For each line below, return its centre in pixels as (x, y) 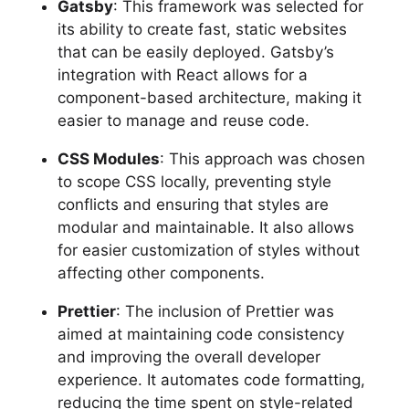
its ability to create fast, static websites (202, 29)
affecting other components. (161, 273)
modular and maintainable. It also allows (205, 227)
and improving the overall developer (189, 357)
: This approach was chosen (262, 158)
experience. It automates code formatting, (211, 379)
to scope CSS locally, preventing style (194, 181)
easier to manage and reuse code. (183, 120)
